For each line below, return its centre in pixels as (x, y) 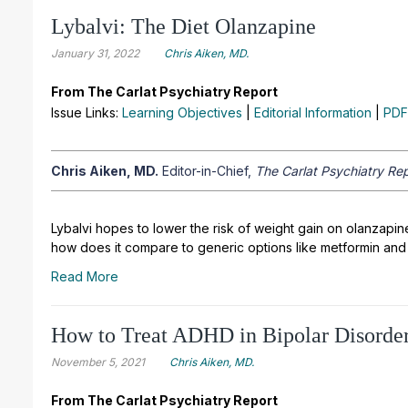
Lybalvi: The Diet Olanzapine (184, 27)
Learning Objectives (182, 113)
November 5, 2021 (98, 362)
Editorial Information (313, 113)
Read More (85, 277)
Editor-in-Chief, (207, 171)
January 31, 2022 (95, 54)
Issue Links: (87, 113)
